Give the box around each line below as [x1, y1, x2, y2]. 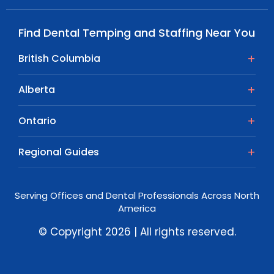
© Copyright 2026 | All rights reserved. [38, 224, 236, 239]
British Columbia [18, 51, 100, 65]
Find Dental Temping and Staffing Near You [18, 24, 255, 40]
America [118, 201, 156, 215]
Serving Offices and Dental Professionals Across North [15, 188, 259, 202]
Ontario [18, 113, 56, 128]
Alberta [18, 82, 55, 97]
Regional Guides [18, 144, 99, 159]
